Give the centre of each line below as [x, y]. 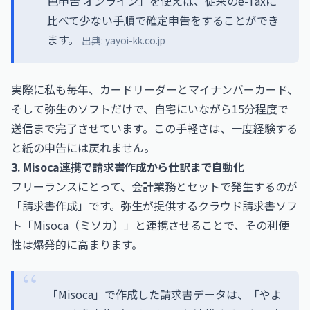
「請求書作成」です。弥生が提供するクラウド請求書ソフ [154, 206]
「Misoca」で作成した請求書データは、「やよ [164, 294]
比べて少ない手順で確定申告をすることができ [163, 20]
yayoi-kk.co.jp [135, 40]
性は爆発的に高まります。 [77, 244]
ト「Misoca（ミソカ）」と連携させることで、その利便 [150, 225]
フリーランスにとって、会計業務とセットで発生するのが [154, 186]
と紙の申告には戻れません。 [83, 147]
